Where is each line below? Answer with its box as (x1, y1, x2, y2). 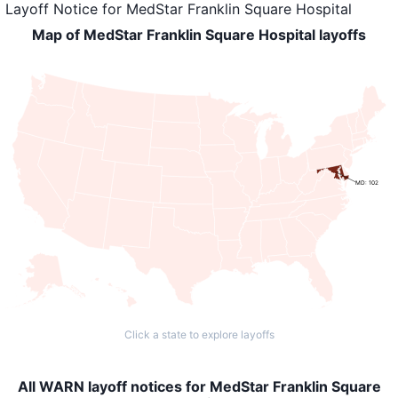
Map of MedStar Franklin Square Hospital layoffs (32, 26, 366, 44)
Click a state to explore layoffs (123, 328, 275, 341)
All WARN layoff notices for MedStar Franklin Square (17, 378, 381, 395)
